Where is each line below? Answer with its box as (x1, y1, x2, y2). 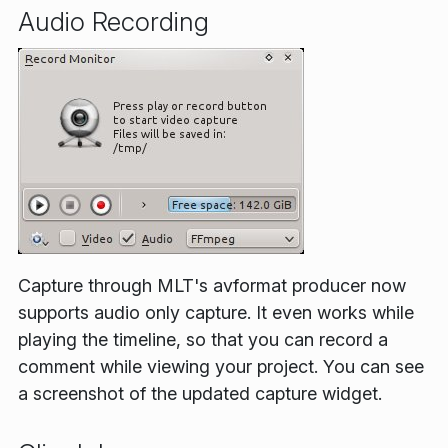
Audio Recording (18, 6, 209, 38)
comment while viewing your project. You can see (18, 355, 424, 377)
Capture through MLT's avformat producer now (18, 274, 406, 296)
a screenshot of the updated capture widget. (18, 382, 382, 404)
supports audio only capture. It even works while (18, 301, 414, 323)
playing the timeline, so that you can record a (18, 328, 388, 350)
